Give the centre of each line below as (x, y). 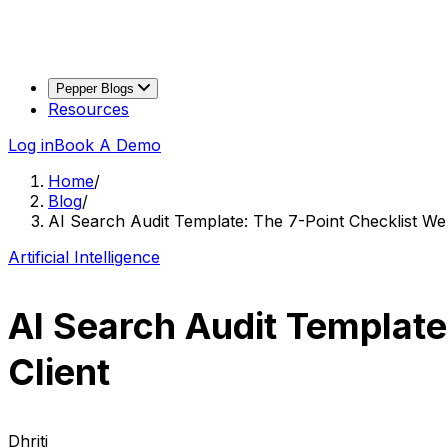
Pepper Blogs (97, 89)
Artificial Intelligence (84, 257)
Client (59, 372)
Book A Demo (107, 145)
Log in (31, 145)
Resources (88, 109)
